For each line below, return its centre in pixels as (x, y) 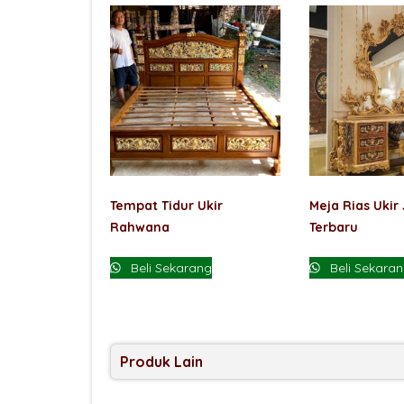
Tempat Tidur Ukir (166, 205)
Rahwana (140, 227)
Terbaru (334, 227)
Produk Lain (161, 361)
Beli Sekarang (170, 267)
